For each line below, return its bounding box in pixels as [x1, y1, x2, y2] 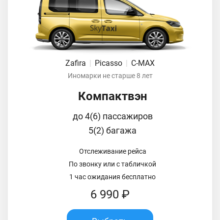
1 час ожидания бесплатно [69, 172, 156, 181]
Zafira [65, 58, 88, 68]
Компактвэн [78, 89, 147, 103]
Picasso [95, 58, 124, 68]
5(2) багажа [88, 125, 137, 136]
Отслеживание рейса [79, 147, 146, 155]
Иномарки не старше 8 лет [67, 71, 153, 80]
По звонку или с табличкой [69, 160, 156, 168]
